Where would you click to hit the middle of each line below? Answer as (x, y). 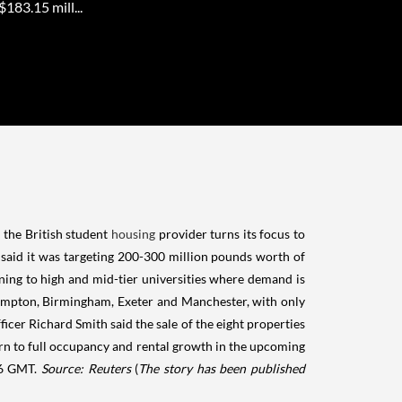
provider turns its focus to (230, 234)
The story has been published (222, 369)
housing (131, 234)
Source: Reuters (86, 369)
